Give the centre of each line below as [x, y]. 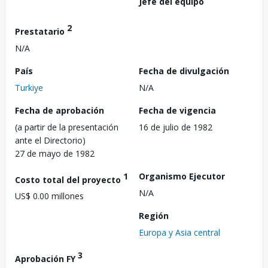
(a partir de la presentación [67, 127]
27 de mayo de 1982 [55, 153]
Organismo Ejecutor [182, 176]
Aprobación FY [46, 258]
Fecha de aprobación [60, 110]
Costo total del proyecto [69, 179]
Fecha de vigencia [177, 110]
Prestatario [41, 31]
